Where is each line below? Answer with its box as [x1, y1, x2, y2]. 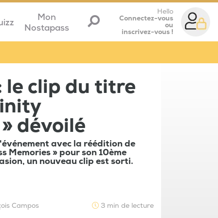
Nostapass [24, 22, 69, 34]
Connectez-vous [119, 14, 173, 22]
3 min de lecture [99, 201, 154, 210]
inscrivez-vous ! [122, 28, 173, 36]
